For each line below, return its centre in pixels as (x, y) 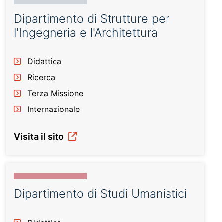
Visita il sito (40, 137)
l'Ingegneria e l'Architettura (86, 32)
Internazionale (54, 109)
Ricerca (41, 77)
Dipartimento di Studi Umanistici (100, 194)
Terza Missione (55, 93)
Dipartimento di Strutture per (92, 19)
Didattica (44, 61)
